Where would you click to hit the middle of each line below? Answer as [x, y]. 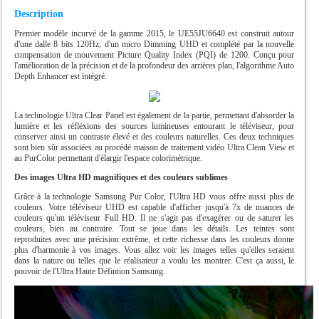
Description [38, 14]
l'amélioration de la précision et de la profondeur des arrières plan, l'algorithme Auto [154, 65]
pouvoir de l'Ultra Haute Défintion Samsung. [89, 271]
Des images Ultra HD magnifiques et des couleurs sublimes [121, 177]
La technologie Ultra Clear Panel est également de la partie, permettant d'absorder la [154, 115]
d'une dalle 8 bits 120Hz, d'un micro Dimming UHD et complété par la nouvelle [154, 44]
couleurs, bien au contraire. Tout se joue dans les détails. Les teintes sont [154, 228]
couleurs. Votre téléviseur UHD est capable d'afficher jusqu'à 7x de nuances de [154, 207]
